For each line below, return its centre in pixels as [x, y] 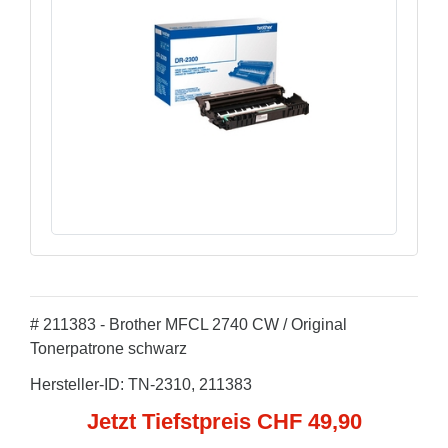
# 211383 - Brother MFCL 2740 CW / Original [188, 324]
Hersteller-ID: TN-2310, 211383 [141, 384]
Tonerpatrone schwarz [108, 348]
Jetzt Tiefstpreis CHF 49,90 [224, 421]
